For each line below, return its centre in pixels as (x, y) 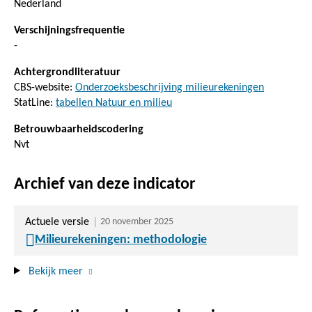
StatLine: (35, 103)
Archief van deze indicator (105, 184)
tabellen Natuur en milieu (114, 103)
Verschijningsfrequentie (69, 30)
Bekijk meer (55, 271)
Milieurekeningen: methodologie (121, 240)
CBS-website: (45, 87)
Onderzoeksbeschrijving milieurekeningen (170, 87)
